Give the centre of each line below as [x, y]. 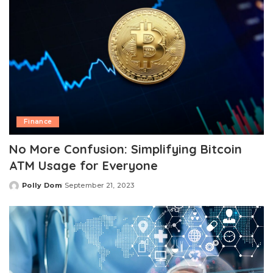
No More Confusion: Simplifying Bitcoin [126, 149]
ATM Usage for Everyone [83, 165]
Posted [23, 190]
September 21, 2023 [100, 185]
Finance [38, 121]
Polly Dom [42, 185]
